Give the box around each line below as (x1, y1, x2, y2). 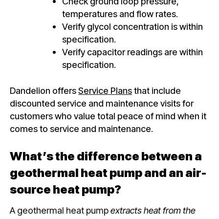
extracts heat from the (110, 205, 196, 216)
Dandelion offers (10, 85, 78, 96)
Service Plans (78, 85, 132, 96)
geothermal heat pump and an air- (10, 166, 206, 180)
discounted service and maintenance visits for (10, 97, 194, 109)
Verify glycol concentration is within (62, 21, 203, 32)
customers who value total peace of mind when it (10, 110, 206, 121)
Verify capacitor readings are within (62, 46, 203, 57)
